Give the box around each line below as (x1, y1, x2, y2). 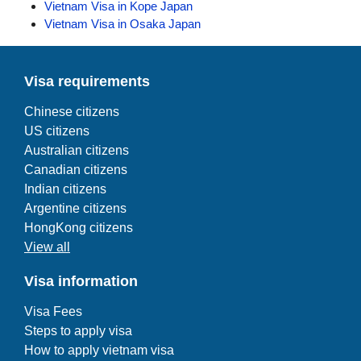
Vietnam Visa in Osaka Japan (44, 17, 201, 31)
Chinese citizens (24, 105, 119, 118)
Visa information (24, 273, 138, 289)
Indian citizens (24, 182, 106, 196)
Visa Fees (24, 305, 82, 318)
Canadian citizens (24, 163, 127, 176)
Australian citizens (24, 143, 129, 157)
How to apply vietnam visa (24, 343, 174, 357)
